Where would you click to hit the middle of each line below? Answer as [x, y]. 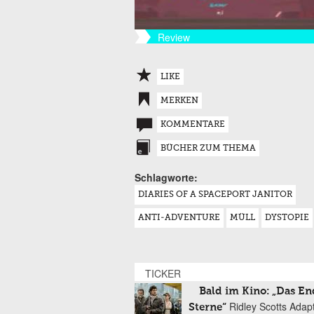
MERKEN [179, 101]
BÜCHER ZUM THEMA [208, 149]
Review [174, 37]
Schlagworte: [166, 177]
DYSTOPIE [287, 218]
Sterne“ [207, 307]
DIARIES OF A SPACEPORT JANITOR [215, 195]
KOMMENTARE [193, 125]
